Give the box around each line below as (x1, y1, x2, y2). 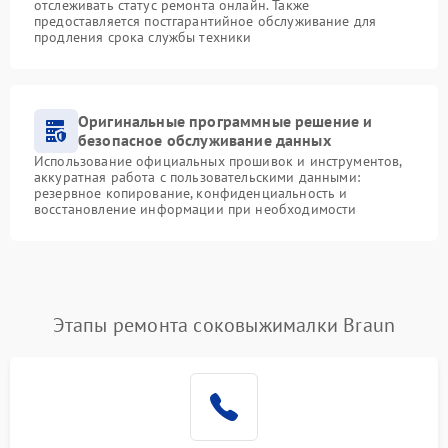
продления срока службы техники (34, 28, 252, 46)
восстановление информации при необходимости (34, 200, 357, 218)
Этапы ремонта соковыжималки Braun (52, 312, 396, 338)
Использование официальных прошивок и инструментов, (34, 152, 402, 170)
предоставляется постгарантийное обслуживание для (34, 12, 377, 30)
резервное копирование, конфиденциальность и (34, 184, 348, 202)
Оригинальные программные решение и (78, 111, 373, 131)
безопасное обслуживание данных (78, 130, 331, 150)
